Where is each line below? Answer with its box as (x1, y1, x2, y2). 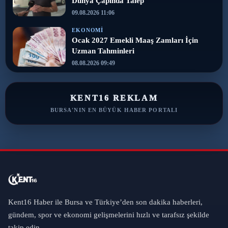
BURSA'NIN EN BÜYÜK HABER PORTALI (50, 106, 178, 113)
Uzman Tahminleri (72, 46, 134, 55)
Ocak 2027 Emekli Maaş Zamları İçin (72, 36, 198, 44)
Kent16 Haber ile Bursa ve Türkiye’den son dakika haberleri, (8, 197, 203, 206)
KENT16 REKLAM (70, 93, 158, 102)
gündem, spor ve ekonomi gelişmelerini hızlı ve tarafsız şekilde (8, 210, 209, 219)
